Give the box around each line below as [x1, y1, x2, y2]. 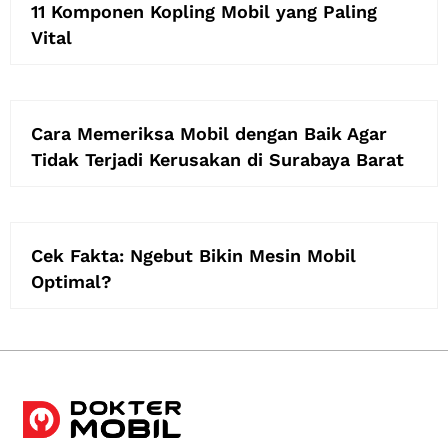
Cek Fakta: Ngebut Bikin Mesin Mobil [31, 245, 356, 267]
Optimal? [31, 271, 112, 293]
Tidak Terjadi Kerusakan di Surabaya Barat [31, 149, 404, 171]
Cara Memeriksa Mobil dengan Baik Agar [31, 123, 387, 145]
